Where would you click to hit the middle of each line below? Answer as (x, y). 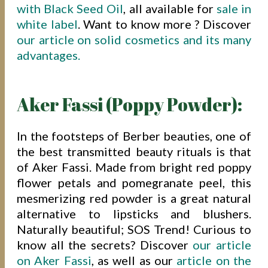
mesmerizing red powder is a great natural (134, 198)
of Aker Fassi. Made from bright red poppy (134, 167)
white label (47, 24)
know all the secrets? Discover (105, 244)
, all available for (170, 9)
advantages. (49, 55)
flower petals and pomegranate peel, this (134, 182)
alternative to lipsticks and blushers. (134, 213)
